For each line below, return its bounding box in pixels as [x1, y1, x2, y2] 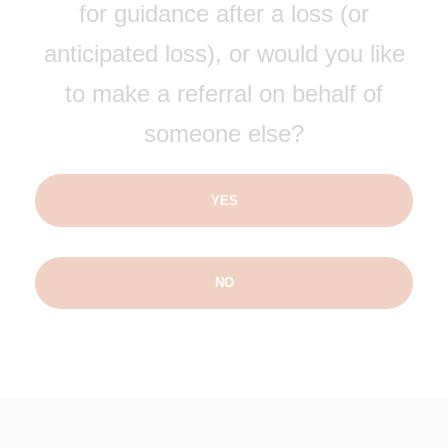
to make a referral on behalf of [65, 80, 383, 107]
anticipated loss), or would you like [43, 40, 405, 67]
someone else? [144, 120, 304, 147]
